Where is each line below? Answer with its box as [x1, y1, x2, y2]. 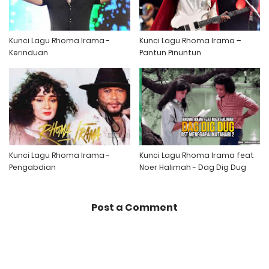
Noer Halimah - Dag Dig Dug [139, 162, 246, 173]
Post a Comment [91, 201, 178, 215]
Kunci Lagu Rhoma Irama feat [139, 150, 254, 161]
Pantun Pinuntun [139, 47, 201, 58]
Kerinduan [9, 47, 48, 58]
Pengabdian [9, 162, 56, 173]
